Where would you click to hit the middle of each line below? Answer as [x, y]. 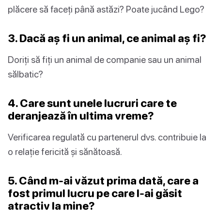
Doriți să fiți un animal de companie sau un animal [105, 60]
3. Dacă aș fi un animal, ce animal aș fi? [107, 38]
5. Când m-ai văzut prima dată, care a [103, 181]
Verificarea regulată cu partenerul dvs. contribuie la [107, 137]
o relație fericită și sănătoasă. [65, 152]
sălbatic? [25, 74]
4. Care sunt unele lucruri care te [92, 103]
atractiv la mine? [51, 206]
